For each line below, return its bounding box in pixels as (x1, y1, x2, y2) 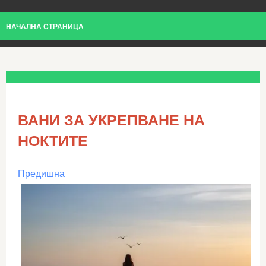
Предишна (18, 169, 65, 179)
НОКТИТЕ (18, 132, 88, 149)
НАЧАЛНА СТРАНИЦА (6, 23, 84, 31)
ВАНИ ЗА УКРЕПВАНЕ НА (18, 112, 205, 128)
